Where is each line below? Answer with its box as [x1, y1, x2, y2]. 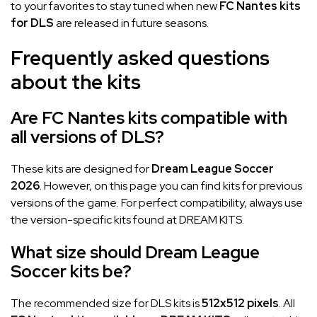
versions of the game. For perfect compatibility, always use [11, 195, 303, 210]
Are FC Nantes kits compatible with [11, 106, 287, 129]
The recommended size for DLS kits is [11, 295, 202, 311]
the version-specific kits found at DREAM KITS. [11, 212, 244, 227]
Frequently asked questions [11, 44, 270, 71]
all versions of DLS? [11, 125, 164, 148]
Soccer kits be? [11, 260, 132, 282]
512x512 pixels [202, 295, 279, 311]
